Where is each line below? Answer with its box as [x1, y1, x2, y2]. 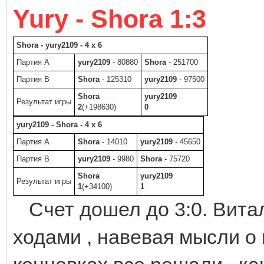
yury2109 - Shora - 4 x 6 [16, 120, 102, 129]
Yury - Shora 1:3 [13, 5, 206, 33]
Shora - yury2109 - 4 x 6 [16, 40, 102, 49]
